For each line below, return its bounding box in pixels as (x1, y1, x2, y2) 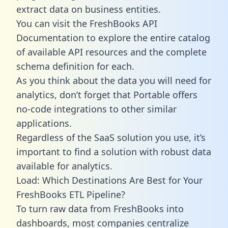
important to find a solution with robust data (16, 145, 211, 158)
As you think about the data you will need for (16, 74, 211, 87)
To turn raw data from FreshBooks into (16, 202, 184, 215)
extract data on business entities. (16, 3, 161, 15)
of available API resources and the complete (16, 45, 207, 58)
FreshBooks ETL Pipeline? (16, 188, 125, 201)
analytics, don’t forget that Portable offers (16, 88, 197, 101)
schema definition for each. (16, 60, 134, 72)
